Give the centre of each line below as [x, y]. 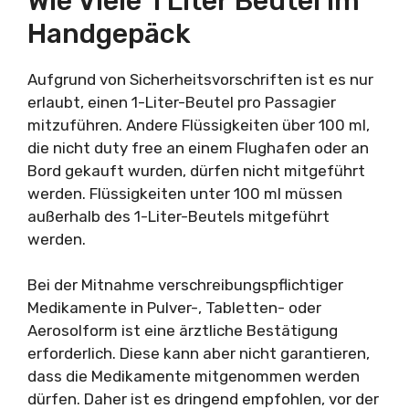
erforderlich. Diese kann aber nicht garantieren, [199, 353]
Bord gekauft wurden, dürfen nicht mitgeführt [196, 170]
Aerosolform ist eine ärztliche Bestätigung [183, 330]
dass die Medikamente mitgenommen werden [194, 376]
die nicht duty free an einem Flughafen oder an [198, 147]
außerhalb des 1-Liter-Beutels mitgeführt [178, 216]
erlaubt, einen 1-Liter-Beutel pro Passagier [182, 102]
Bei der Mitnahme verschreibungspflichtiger [185, 285]
